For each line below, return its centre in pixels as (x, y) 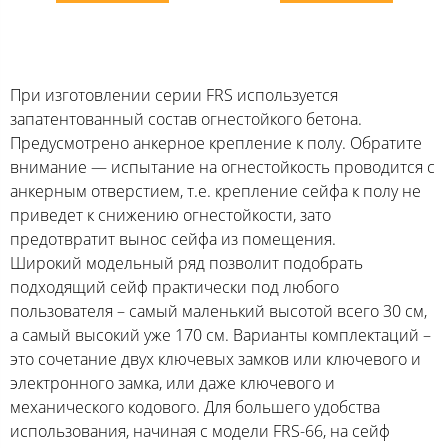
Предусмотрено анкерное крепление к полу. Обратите (216, 143)
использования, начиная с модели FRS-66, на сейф (200, 431)
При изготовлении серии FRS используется (174, 95)
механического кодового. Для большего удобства (195, 407)
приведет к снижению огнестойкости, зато (170, 215)
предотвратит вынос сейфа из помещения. (173, 239)
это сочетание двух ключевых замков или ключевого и (215, 359)
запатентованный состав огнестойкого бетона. (186, 119)
